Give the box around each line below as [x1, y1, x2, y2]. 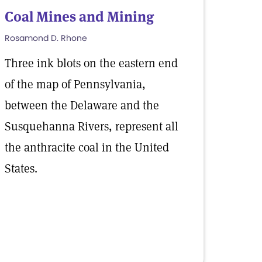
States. [5, 161, 37, 176]
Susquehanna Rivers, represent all [5, 119, 178, 134]
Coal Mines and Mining [5, 8, 154, 26]
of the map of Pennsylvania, [5, 77, 146, 92]
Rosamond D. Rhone [5, 32, 87, 44]
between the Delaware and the [5, 98, 159, 113]
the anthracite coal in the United [5, 140, 169, 155]
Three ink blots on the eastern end [5, 56, 178, 71]
